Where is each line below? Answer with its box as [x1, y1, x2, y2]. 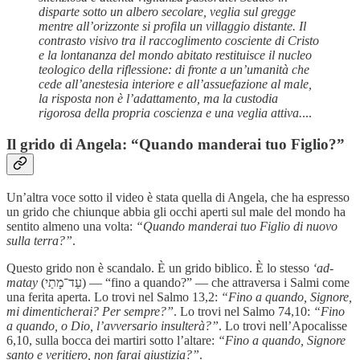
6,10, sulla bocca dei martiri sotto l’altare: [6, 333, 218, 347]
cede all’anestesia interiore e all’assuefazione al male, [39, 77, 312, 92]
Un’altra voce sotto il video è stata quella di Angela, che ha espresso [6, 190, 350, 204]
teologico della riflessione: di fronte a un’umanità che [39, 63, 309, 77]
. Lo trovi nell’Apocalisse [219, 318, 347, 333]
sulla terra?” [6, 233, 72, 247]
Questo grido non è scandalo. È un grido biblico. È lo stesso [6, 260, 313, 275]
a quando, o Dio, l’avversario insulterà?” [6, 318, 219, 333]
